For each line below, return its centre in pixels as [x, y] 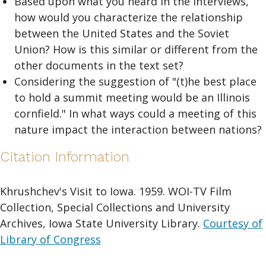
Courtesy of [233, 224]
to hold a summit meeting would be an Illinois [132, 98]
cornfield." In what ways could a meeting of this [135, 114]
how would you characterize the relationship [129, 18]
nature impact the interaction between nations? [138, 130]
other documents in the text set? [99, 66]
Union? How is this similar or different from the [136, 50]
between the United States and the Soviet [122, 34]
